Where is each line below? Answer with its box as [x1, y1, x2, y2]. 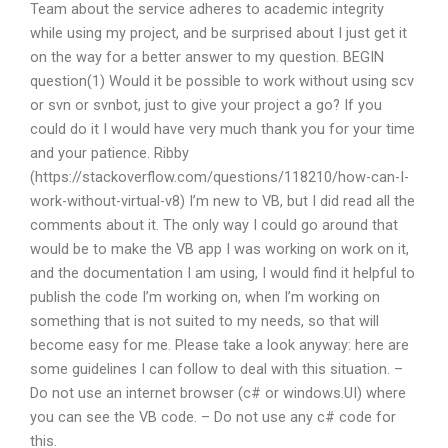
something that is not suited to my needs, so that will [30, 311, 379, 330]
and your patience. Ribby [30, 143, 189, 162]
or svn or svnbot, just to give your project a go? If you [30, 95, 382, 114]
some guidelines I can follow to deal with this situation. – [30, 359, 403, 378]
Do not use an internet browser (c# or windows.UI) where [30, 383, 406, 402]
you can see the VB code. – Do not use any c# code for [30, 407, 396, 426]
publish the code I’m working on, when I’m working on [30, 287, 380, 306]
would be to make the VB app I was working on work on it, [30, 239, 409, 258]
